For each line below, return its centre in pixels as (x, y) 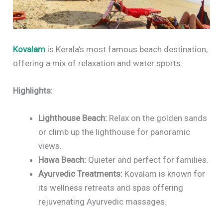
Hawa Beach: (62, 160)
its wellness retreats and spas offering (111, 188)
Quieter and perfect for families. (148, 160)
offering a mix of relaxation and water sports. (98, 63)
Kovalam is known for (164, 174)
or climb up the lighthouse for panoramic (114, 132)
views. (50, 146)
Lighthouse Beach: (73, 118)
